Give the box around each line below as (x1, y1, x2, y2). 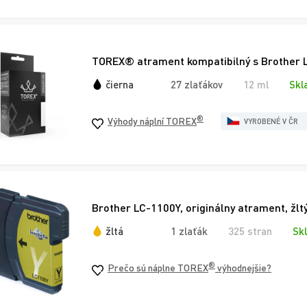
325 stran (228, 225, 272, 238)
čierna (106, 78, 134, 91)
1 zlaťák (171, 225, 208, 238)
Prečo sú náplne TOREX (108, 261, 208, 273)
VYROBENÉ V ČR (244, 116, 298, 125)
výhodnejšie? (215, 261, 271, 273)
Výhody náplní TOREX (108, 114, 197, 127)
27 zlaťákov (171, 78, 223, 91)
